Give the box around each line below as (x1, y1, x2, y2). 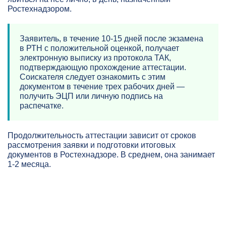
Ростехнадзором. (8, 5, 72, 14)
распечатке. (20, 101, 64, 110)
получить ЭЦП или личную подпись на (20, 92, 163, 101)
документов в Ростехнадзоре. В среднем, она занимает (8, 150, 215, 159)
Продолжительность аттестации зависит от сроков (8, 131, 196, 140)
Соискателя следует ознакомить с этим (20, 73, 165, 82)
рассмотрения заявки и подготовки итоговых (8, 141, 176, 150)
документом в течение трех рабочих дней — (20, 82, 185, 91)
